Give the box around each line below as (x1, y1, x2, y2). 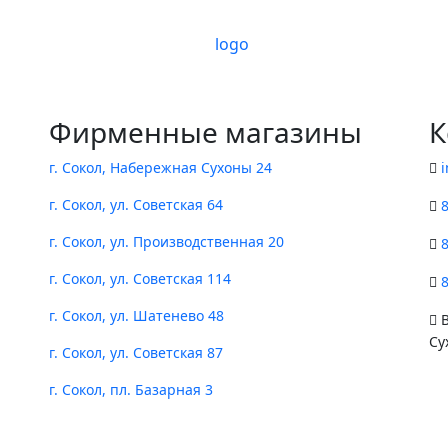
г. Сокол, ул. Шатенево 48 (49, 306, 224, 325)
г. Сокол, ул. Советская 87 (49, 343, 223, 362)
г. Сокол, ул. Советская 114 (49, 269, 231, 288)
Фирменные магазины (49, 113, 362, 151)
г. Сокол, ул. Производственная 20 (49, 232, 284, 251)
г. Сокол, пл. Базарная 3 (49, 380, 213, 399)
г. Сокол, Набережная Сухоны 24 (49, 158, 272, 177)
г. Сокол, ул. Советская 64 (49, 195, 223, 214)
